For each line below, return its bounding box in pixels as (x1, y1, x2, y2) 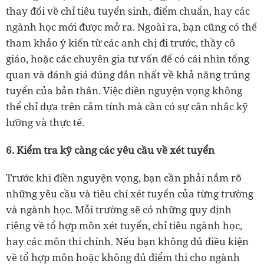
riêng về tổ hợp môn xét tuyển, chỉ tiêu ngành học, (6, 218, 242, 232)
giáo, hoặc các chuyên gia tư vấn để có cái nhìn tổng (6, 51, 249, 65)
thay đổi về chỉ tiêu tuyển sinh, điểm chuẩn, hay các (6, 4, 250, 18)
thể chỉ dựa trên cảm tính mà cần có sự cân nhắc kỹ (6, 99, 248, 113)
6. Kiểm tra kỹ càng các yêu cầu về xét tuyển (6, 143, 214, 157)
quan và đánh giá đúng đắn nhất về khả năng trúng (6, 67, 250, 81)
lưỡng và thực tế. (6, 115, 84, 129)
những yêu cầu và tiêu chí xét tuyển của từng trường (6, 186, 253, 200)
